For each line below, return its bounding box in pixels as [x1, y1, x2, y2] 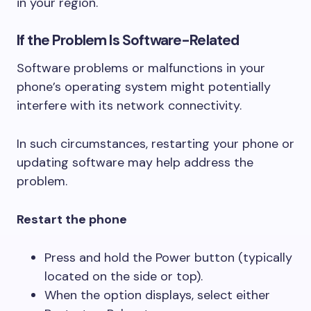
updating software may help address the [17, 154, 253, 171]
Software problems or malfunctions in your [17, 60, 265, 76]
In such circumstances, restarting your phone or [17, 135, 294, 152]
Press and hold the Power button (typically [44, 249, 292, 266]
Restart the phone [17, 211, 127, 228]
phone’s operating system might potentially [17, 78, 271, 95]
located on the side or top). [44, 268, 203, 285]
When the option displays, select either [44, 287, 270, 303]
